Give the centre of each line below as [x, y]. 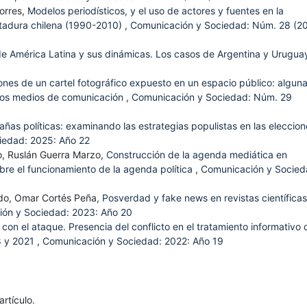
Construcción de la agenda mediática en [197, 155]
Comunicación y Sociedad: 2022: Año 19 [133, 241]
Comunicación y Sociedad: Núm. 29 [212, 97]
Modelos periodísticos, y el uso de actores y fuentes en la [156, 11]
